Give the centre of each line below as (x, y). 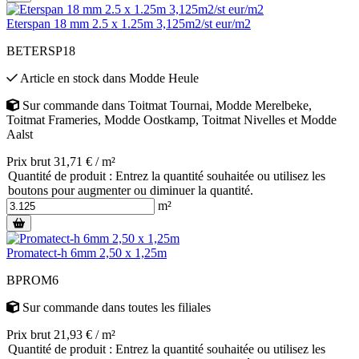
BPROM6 (32, 280)
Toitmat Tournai (169, 105)
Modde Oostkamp (150, 119)
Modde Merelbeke (262, 105)
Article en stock (60, 78)
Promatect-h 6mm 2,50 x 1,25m (87, 252)
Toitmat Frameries (52, 119)
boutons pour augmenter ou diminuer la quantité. (131, 190)
